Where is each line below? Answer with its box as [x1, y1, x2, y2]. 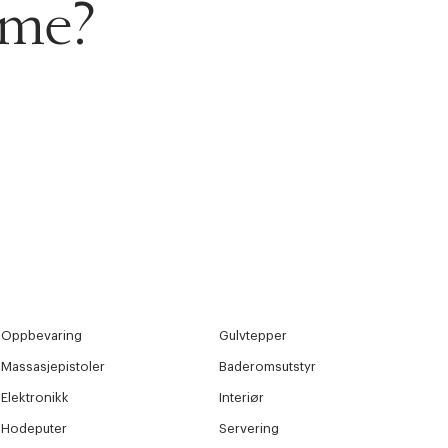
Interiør [219, 391, 265, 405]
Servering [219, 422, 280, 436]
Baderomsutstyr [219, 360, 317, 374]
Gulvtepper [219, 329, 288, 343]
